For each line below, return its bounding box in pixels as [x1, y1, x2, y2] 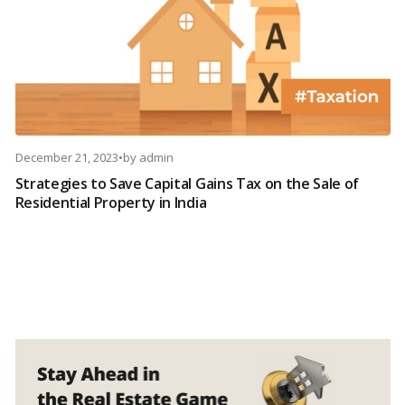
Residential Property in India [14, 193, 207, 213]
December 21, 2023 [14, 149, 118, 166]
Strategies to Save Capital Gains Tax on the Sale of [14, 174, 360, 194]
